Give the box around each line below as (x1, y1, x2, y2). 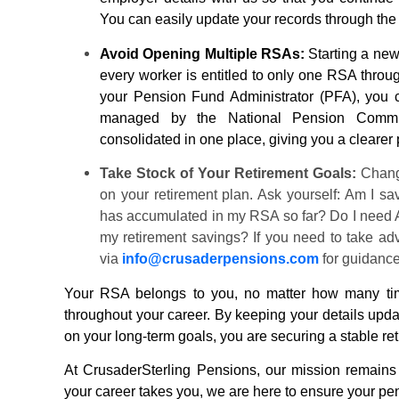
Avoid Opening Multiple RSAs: (100, 45, 305, 61)
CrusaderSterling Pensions (83, 362, 256, 378)
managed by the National (100, 110, 293, 126)
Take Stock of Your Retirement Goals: (100, 166, 356, 182)
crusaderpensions (162, 251, 286, 267)
